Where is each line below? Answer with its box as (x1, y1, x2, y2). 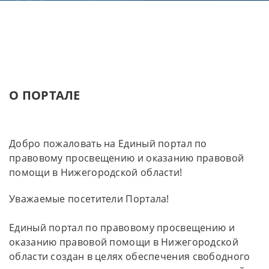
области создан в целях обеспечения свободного (9, 250, 250, 264)
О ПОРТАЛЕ (9, 87, 80, 104)
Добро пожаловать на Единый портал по (9, 137, 207, 151)
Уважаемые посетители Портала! (9, 192, 169, 206)
